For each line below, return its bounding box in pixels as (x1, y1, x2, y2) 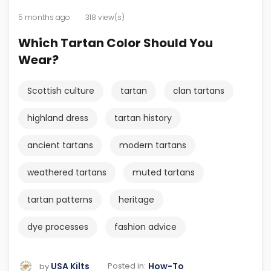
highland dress (27, 111, 88, 124)
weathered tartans (27, 166, 106, 178)
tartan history (114, 111, 172, 124)
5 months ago (18, 11, 70, 22)
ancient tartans (27, 139, 93, 151)
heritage (119, 193, 154, 206)
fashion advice (114, 220, 177, 233)
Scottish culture (27, 84, 94, 97)
